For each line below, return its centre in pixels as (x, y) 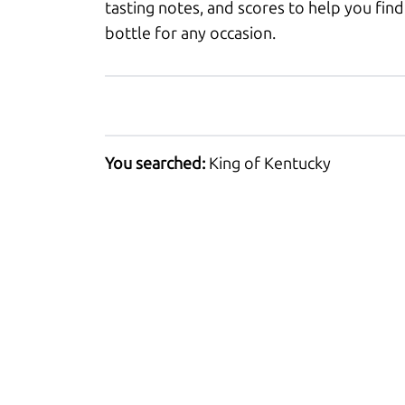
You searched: (157, 164)
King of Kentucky (270, 164)
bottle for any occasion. (190, 33)
